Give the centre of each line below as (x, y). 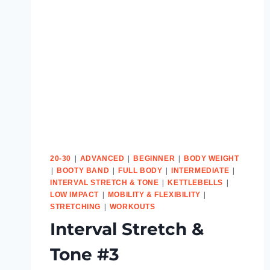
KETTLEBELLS (196, 182)
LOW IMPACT (74, 194)
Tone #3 (85, 254)
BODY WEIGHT (211, 158)
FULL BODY (140, 170)
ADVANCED (102, 158)
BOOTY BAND (83, 170)
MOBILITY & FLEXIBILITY (154, 194)
